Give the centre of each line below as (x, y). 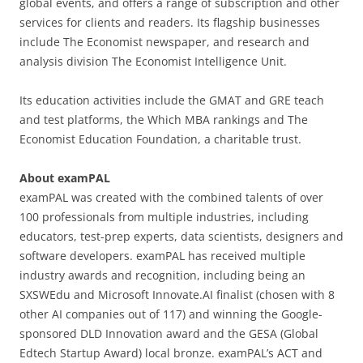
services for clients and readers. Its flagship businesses (170, 22)
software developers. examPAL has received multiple (162, 255)
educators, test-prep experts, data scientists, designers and (181, 236)
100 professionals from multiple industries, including (164, 216)
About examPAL (65, 177)
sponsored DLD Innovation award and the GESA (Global (169, 333)
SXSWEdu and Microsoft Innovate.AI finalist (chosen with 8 (177, 294)
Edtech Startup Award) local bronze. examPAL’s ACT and (171, 352)
